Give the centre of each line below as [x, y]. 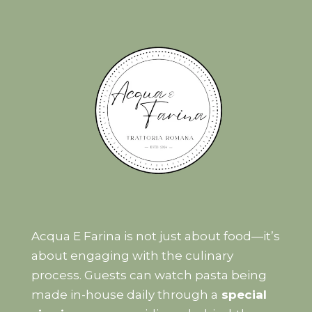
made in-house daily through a [124, 294]
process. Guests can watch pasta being [149, 275]
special [242, 294]
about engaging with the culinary [132, 255]
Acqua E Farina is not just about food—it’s [155, 236]
